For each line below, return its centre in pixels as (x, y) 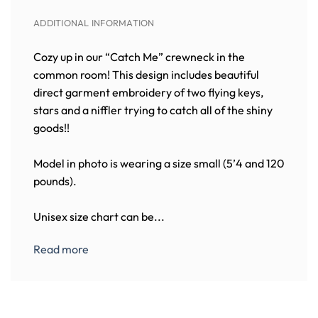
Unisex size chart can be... (99, 216)
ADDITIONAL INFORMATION (94, 22)
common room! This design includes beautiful (146, 74)
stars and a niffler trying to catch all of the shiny (153, 110)
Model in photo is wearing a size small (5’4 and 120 (159, 163)
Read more (61, 249)
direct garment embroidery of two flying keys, (148, 92)
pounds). (55, 181)
